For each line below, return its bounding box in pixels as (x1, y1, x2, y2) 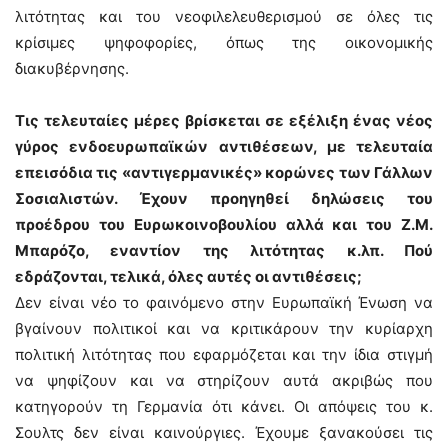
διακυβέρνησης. (15, 59, 129, 78)
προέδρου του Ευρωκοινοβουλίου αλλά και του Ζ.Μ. (15, 215, 433, 234)
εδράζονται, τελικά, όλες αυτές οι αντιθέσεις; (15, 267, 362, 286)
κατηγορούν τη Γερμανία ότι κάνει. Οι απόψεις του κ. (15, 397, 433, 416)
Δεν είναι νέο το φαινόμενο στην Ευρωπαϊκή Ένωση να (15, 293, 433, 312)
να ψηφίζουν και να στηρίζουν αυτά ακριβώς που (15, 371, 433, 390)
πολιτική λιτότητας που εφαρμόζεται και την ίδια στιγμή (15, 345, 433, 364)
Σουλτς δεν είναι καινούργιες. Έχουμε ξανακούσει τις (15, 423, 433, 442)
